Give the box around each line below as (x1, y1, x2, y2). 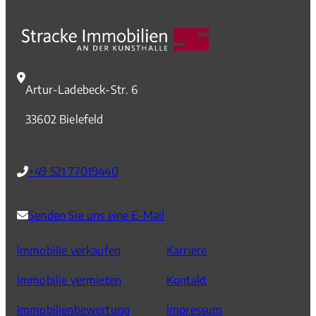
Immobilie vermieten (17, 273, 122, 288)
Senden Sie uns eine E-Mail (28, 208, 165, 223)
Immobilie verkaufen (17, 243, 121, 258)
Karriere (166, 243, 207, 258)
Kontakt (166, 273, 207, 288)
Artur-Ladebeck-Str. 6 (25, 83, 138, 97)
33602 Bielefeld (25, 112, 104, 127)
